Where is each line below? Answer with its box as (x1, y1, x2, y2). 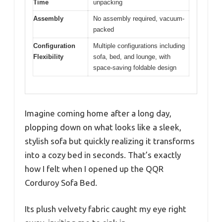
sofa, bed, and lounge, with (93, 53, 170, 61)
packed (93, 26, 114, 34)
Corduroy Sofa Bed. (25, 177, 97, 187)
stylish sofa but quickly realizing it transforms (25, 136, 195, 146)
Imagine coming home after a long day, (25, 108, 171, 118)
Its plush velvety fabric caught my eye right (25, 204, 186, 214)
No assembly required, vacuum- (93, 15, 184, 23)
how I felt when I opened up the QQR (25, 164, 164, 173)
